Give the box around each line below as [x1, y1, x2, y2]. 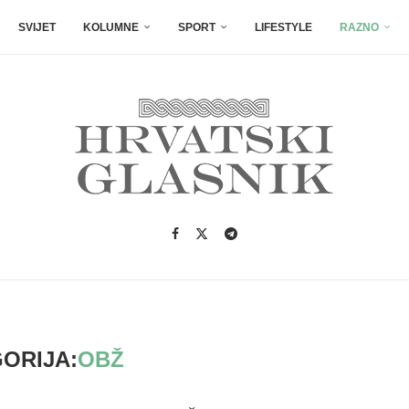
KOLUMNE [83, 21, 139, 34]
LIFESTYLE [255, 21, 312, 34]
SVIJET [18, 21, 56, 34]
